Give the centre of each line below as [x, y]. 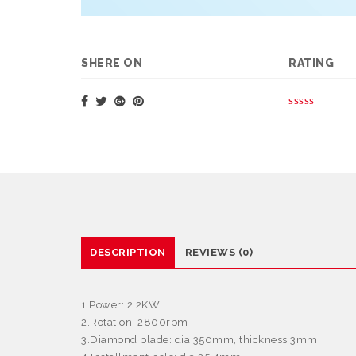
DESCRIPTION [128, 252]
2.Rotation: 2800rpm [135, 322]
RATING [311, 62]
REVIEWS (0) [219, 252]
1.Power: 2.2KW [120, 304]
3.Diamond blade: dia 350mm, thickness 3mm [199, 339]
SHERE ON [112, 62]
